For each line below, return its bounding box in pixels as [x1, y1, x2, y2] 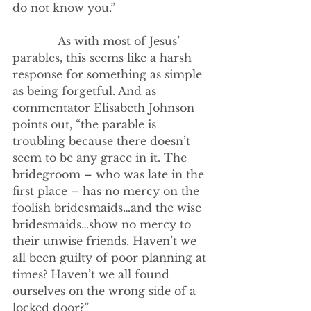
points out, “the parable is [12, 117, 160, 131]
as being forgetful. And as [12, 84, 160, 98]
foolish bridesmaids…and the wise [12, 201, 205, 215]
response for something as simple [12, 67, 205, 81]
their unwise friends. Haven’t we [12, 234, 200, 248]
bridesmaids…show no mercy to [12, 217, 194, 231]
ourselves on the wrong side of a [12, 284, 199, 298]
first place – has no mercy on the [12, 184, 203, 198]
